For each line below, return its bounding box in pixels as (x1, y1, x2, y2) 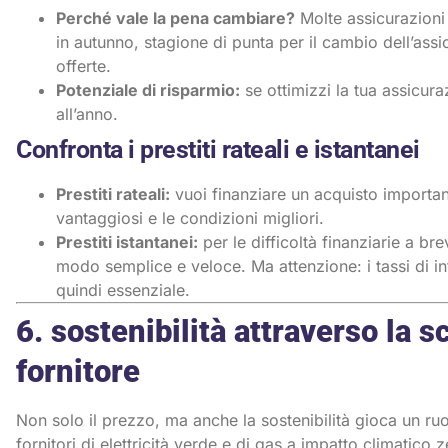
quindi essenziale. (56, 279, 190, 300)
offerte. (56, 55, 111, 76)
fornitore (16, 352, 140, 390)
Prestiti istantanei (56, 231, 193, 252)
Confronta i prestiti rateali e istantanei (16, 134, 420, 164)
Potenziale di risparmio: (56, 79, 240, 100)
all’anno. (56, 103, 118, 124)
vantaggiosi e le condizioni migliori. (56, 207, 324, 228)
